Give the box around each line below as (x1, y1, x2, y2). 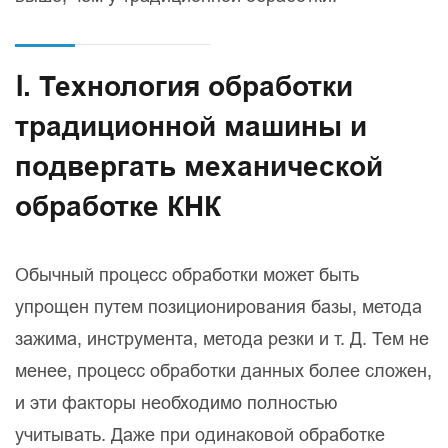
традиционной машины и (15, 110, 367, 144)
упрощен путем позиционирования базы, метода (15, 296, 422, 318)
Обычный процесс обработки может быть (15, 264, 359, 286)
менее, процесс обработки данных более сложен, (15, 360, 432, 382)
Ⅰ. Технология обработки (15, 70, 353, 104)
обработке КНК (15, 190, 221, 224)
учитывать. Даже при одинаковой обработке (15, 424, 385, 446)
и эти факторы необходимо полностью (15, 392, 338, 414)
